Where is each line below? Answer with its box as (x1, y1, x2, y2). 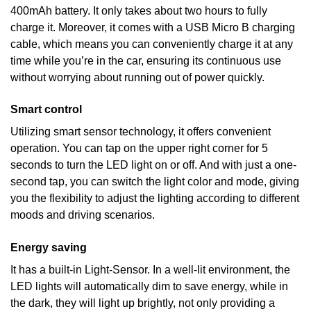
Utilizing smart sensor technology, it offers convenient (10, 126, 271, 138)
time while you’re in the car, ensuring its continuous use (10, 55, 281, 67)
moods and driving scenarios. (10, 209, 155, 221)
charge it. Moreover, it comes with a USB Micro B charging (10, 22, 295, 34)
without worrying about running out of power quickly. (10, 72, 264, 84)
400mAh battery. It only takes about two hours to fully (10, 5, 267, 17)
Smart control (10, 103, 82, 116)
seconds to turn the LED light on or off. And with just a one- (10, 159, 296, 171)
